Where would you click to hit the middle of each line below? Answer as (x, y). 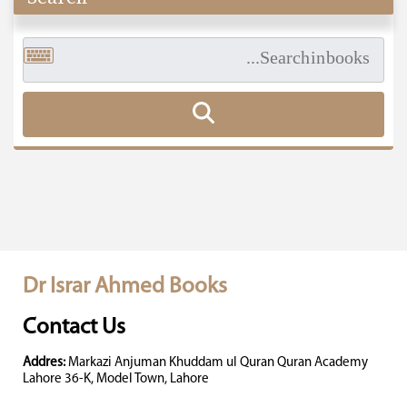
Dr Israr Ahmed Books (125, 287)
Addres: (44, 363)
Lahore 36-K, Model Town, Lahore (116, 379)
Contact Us (74, 328)
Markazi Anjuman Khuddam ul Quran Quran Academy (217, 363)
